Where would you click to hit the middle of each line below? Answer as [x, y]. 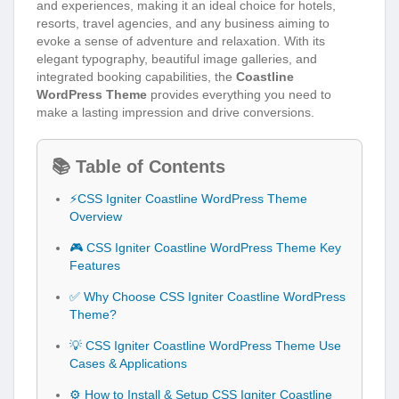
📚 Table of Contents [138, 166]
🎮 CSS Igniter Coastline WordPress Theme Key [205, 247]
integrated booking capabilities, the [136, 76]
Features [95, 265]
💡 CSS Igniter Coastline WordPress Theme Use [205, 345]
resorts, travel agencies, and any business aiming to [183, 23]
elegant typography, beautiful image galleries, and [177, 58]
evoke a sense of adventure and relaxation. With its [181, 41]
